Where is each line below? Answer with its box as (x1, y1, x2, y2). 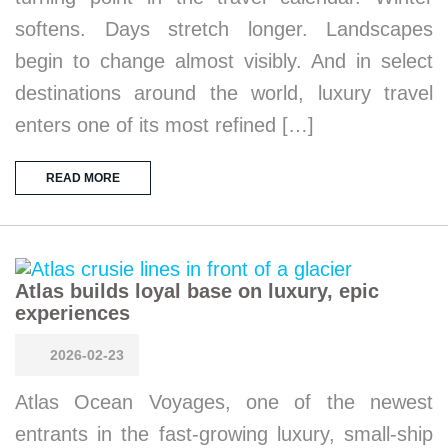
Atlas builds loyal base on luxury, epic (15, 280, 379, 302)
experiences (15, 302, 130, 324)
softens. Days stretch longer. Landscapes (15, 18, 433, 40)
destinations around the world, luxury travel (15, 82, 433, 104)
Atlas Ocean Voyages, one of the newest (15, 391, 433, 413)
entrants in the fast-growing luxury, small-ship (15, 423, 433, 445)
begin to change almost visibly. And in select (15, 50, 433, 72)
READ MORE (46, 171, 120, 185)
